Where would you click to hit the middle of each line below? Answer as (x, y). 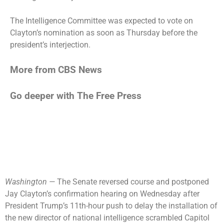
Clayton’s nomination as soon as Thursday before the (104, 32)
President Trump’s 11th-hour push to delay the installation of (111, 205)
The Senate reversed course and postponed (133, 181)
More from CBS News (56, 70)
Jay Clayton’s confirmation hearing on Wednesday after (102, 193)
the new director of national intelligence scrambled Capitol (107, 217)
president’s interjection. (51, 44)
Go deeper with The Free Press (76, 96)
